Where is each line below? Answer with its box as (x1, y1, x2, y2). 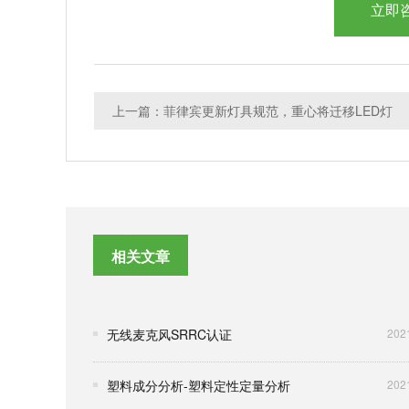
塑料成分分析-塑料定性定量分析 (107, 376, 290, 394)
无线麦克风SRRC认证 (107, 325, 232, 343)
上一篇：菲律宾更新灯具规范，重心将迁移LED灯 (112, 101, 393, 120)
